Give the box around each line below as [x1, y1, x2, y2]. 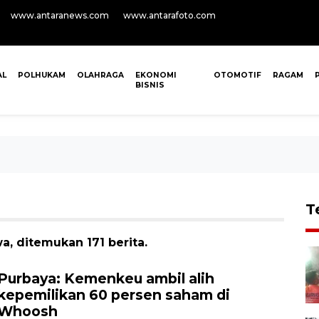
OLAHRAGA [77, 70, 125, 80]
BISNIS [135, 80, 165, 90]
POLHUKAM [18, 70, 66, 80]
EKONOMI [135, 70, 177, 80]
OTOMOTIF [213, 70, 261, 80]
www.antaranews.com [11, 10, 109, 21]
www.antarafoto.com [123, 10, 216, 21]
